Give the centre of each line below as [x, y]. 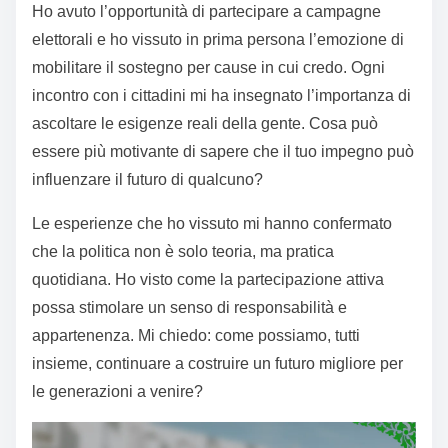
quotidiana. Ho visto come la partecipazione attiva [208, 280]
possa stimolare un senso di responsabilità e [189, 308]
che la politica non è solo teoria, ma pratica [183, 252]
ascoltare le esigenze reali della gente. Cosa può [205, 124]
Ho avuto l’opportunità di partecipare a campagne [206, 12]
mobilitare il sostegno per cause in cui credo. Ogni [208, 68]
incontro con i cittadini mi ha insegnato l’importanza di [221, 96]
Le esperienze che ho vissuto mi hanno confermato [212, 224]
